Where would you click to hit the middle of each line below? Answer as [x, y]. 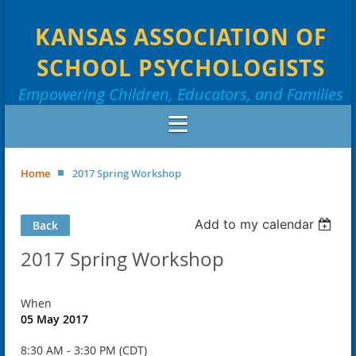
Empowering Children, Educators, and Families [180, 94]
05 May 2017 [54, 319]
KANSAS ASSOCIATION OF [180, 37]
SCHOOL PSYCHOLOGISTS [180, 68]
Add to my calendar [255, 224]
